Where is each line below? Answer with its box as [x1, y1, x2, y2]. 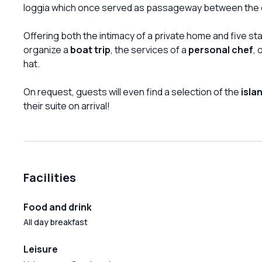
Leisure [23, 242, 58, 256]
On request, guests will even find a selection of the [23, 85, 241, 98]
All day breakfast [23, 216, 88, 227]
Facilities [23, 169, 76, 185]
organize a [23, 43, 70, 56]
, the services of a [111, 43, 188, 56]
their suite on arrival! [23, 99, 110, 112]
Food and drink [23, 200, 92, 213]
